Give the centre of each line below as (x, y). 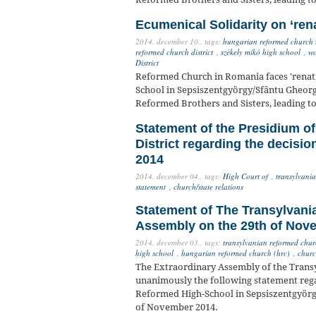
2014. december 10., (169, 42)
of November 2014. (177, 308)
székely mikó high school (261, 52)
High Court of (245, 176)
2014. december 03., (169, 243)
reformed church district (174, 52)
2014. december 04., (169, 176)
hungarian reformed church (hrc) (236, 253)
